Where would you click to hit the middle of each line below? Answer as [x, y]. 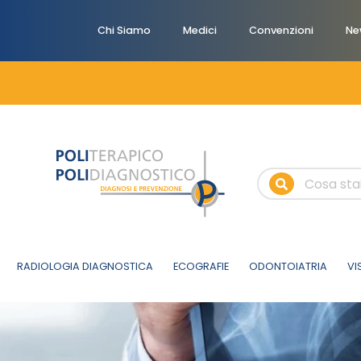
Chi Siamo [124, 30]
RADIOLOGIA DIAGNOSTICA [85, 267]
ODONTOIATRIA [288, 267]
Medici [200, 30]
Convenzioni [281, 30]
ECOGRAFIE [201, 267]
